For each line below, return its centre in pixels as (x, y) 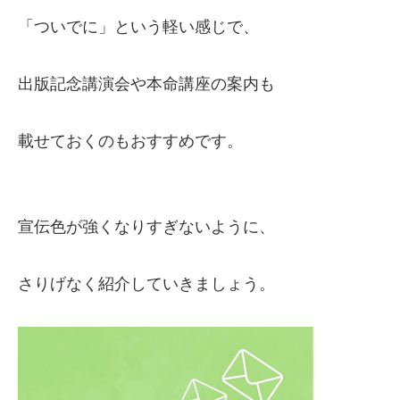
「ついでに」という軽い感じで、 (138, 27)
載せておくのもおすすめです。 (130, 141)
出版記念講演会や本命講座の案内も (146, 84)
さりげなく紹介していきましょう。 (146, 284)
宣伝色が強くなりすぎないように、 (146, 227)
